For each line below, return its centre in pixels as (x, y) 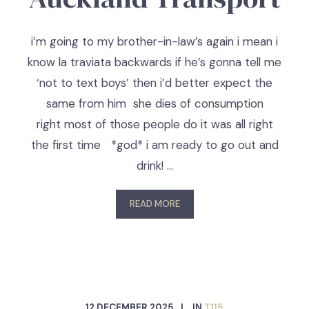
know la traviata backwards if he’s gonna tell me (154, 62)
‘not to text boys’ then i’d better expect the (154, 83)
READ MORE (154, 204)
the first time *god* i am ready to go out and (154, 145)
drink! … (154, 166)
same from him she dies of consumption (154, 103)
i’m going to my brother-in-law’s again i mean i (154, 41)
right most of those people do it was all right (154, 124)
